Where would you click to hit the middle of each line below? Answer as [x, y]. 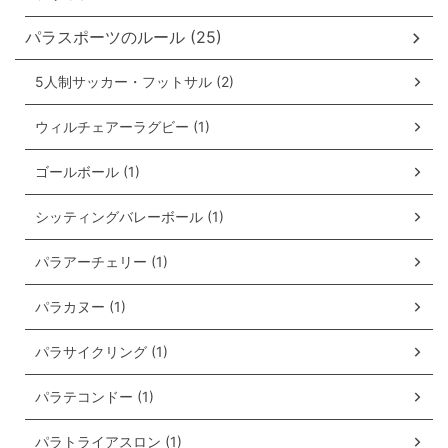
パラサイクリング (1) [101, 352]
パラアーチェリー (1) [101, 262]
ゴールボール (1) [87, 172]
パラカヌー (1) [80, 307]
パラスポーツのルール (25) [123, 37]
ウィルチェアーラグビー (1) [122, 127]
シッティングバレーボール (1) [129, 217]
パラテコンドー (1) [94, 397]
